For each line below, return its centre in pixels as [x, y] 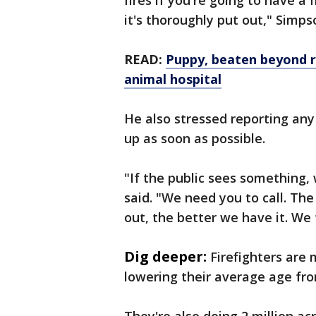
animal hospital [173, 79]
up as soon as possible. [195, 139]
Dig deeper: [165, 257]
